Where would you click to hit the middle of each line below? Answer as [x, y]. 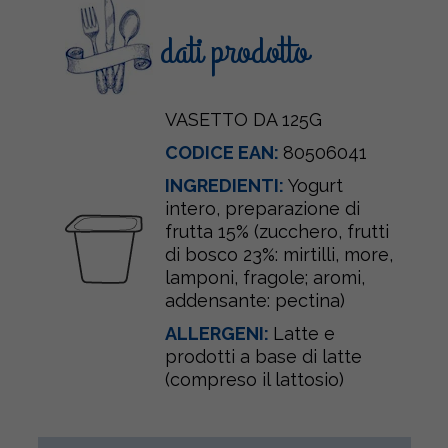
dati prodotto [234, 52]
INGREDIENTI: [226, 185]
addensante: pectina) [254, 300]
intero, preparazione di [262, 208]
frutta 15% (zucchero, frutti [276, 231]
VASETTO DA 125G [243, 119]
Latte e [303, 333]
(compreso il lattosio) [254, 379]
